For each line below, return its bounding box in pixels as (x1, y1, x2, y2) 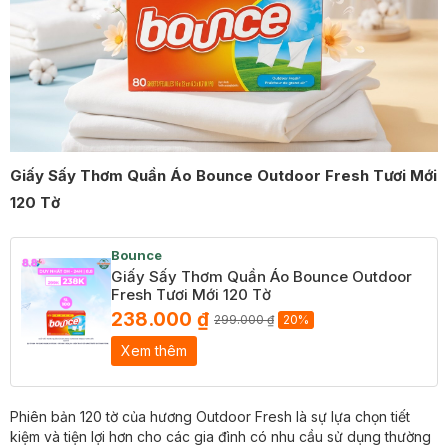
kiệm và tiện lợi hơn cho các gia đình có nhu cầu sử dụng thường (10, 427, 431, 445)
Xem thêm (121, 341, 187, 359)
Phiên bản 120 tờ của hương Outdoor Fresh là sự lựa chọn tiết (10, 407, 410, 425)
